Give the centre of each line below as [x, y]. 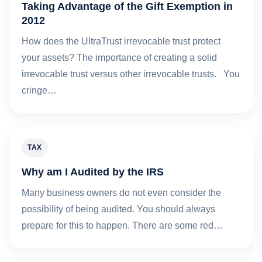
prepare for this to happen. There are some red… [122, 225]
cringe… [39, 90]
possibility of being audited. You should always [118, 209]
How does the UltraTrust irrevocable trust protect [121, 41]
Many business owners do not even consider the [121, 192]
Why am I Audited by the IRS [93, 171]
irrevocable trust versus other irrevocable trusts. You [131, 74]
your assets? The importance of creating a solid [119, 57]
